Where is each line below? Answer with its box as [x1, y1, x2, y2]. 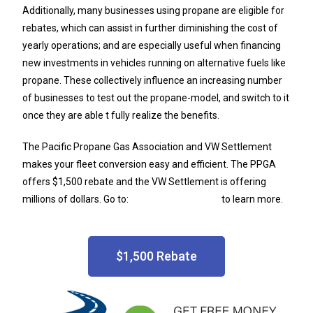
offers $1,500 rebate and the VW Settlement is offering [22, 176, 267, 188]
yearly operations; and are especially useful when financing [22, 40, 282, 52]
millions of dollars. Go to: [22, 194, 131, 205]
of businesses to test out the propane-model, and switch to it [22, 92, 290, 104]
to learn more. [221, 194, 284, 205]
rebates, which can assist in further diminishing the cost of [22, 22, 279, 34]
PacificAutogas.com [131, 194, 222, 205]
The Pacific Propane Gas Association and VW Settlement [22, 141, 272, 153]
